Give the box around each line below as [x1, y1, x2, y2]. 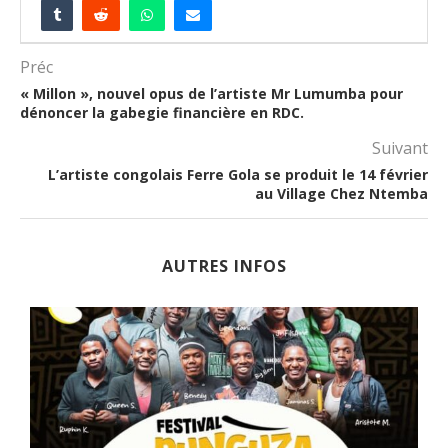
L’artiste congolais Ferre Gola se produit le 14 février [48, 164, 428, 184]
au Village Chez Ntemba [255, 183, 428, 203]
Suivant [372, 136, 428, 159]
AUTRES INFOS [161, 254, 287, 277]
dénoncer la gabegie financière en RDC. [20, 102, 304, 122]
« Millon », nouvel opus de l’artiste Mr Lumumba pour [20, 83, 403, 103]
